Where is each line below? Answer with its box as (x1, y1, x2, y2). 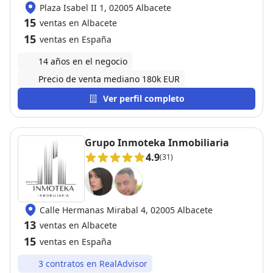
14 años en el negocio (38, 55, 127, 67)
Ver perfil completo (103, 93, 185, 104)
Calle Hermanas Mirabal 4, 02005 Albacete (40, 204, 213, 216)
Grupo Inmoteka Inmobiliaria (85, 136, 229, 149)
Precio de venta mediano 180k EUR (38, 73, 180, 85)
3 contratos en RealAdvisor (38, 258, 147, 269)
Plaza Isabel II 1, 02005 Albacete (40, 1, 171, 13)
